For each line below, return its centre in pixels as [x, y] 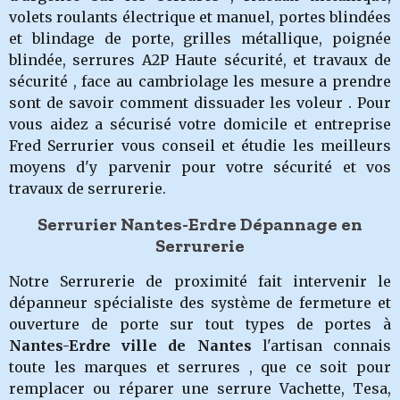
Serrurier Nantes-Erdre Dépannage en [200, 224]
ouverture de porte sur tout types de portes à [200, 324]
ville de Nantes [181, 346]
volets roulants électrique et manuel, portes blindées [200, 17]
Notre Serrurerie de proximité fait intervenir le [200, 281]
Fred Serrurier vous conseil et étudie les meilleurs [200, 146]
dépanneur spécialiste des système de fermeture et [200, 303]
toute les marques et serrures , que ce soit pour [200, 367]
